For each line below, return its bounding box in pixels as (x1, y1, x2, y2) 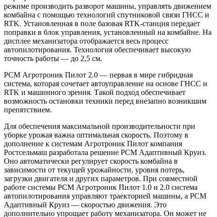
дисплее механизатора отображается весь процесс (4, 36, 169, 45)
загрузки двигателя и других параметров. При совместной (4, 174, 198, 183)
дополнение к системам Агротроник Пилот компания (4, 139, 182, 148)
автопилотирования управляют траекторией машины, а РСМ (4, 191, 206, 200)
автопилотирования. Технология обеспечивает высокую (4, 45, 191, 54)
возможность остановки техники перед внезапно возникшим (4, 96, 206, 105)
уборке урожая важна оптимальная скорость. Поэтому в (4, 130, 188, 139)
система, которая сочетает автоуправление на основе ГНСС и (4, 79, 207, 88)
